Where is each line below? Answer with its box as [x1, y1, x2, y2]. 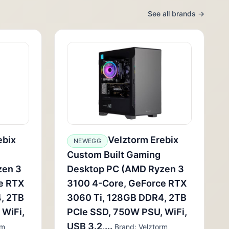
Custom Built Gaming [67, 149, 161, 160]
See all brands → [148, 9, 204, 18]
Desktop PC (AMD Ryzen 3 [67, 164, 184, 174]
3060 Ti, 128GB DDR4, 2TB [67, 192, 187, 203]
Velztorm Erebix [107, 134, 178, 145]
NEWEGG [74, 137, 101, 145]
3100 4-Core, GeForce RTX [67, 178, 187, 189]
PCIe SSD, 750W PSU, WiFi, [67, 207, 187, 217]
